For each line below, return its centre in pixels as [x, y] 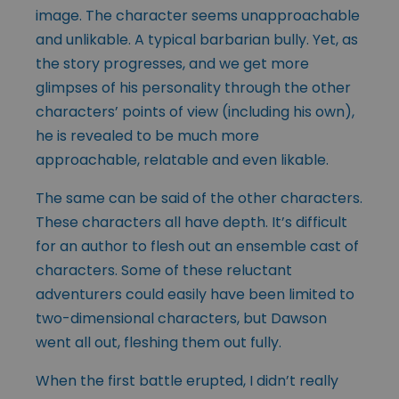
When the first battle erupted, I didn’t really [187, 380]
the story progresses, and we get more [172, 63]
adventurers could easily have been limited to [195, 294]
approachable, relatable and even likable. [182, 159]
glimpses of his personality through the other [193, 87]
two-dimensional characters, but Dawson [181, 318]
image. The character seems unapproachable [198, 15]
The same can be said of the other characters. [199, 198]
